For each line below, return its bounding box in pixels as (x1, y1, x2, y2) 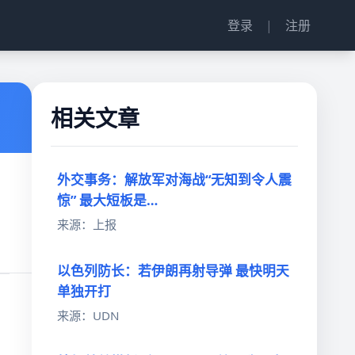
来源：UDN (57, 307, 120, 323)
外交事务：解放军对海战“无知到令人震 (57, 170, 292, 189)
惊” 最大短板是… (57, 191, 158, 210)
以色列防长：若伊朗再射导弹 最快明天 (57, 261, 289, 280)
